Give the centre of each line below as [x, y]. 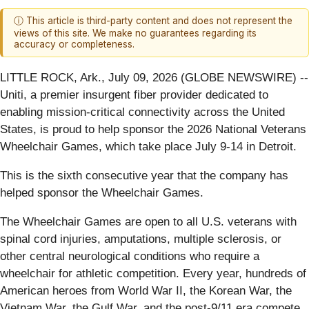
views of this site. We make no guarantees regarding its [135, 33]
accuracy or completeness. [74, 44]
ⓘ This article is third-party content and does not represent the [153, 21]
